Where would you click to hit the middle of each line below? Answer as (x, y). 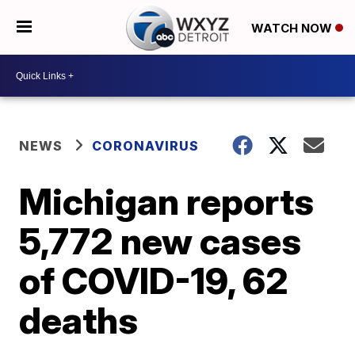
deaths (79, 320)
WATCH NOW (293, 28)
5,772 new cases (160, 241)
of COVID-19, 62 (154, 281)
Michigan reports (167, 201)
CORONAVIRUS (146, 146)
